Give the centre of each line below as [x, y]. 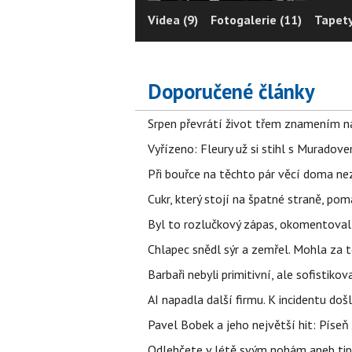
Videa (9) [173, 19]
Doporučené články [231, 91]
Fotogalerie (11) [256, 19]
